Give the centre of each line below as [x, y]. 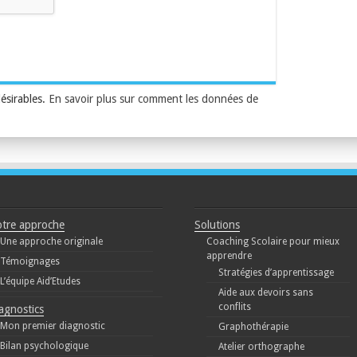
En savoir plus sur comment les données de [153, 99]
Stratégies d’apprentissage [276, 273]
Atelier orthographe [261, 347]
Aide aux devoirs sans [265, 293]
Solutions [217, 225]
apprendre [229, 256]
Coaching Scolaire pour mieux [273, 242]
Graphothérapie [253, 327]
